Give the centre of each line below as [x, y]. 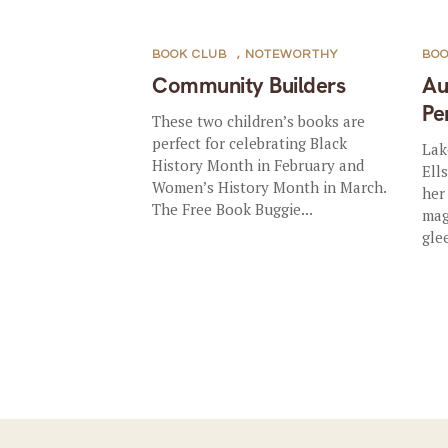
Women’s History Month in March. [269, 187]
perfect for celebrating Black [250, 143]
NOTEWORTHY [292, 54]
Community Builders [249, 85]
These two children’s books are [259, 121]
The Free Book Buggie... [233, 209]
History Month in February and [258, 165]
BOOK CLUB [190, 54]
